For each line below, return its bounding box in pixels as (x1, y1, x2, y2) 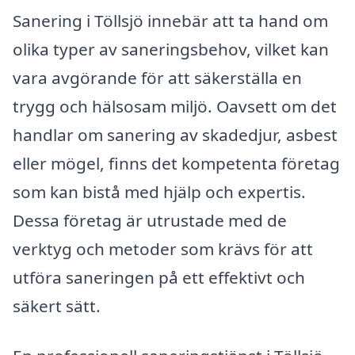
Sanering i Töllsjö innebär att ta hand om (13, 9, 328, 32)
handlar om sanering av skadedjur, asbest (13, 123, 338, 146)
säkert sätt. (13, 294, 101, 317)
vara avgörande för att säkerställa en (13, 66, 302, 89)
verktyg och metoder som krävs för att (13, 237, 313, 260)
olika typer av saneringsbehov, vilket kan (13, 37, 329, 60)
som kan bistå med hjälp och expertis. (13, 180, 306, 203)
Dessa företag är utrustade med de (13, 208, 287, 231)
